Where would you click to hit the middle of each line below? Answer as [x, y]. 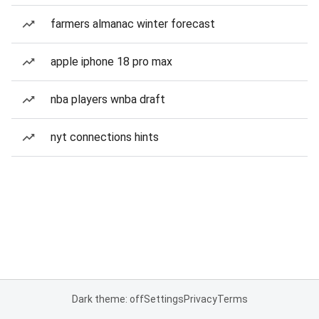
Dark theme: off [108, 299]
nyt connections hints [105, 137]
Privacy [200, 299]
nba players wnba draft [108, 99]
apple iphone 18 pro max [111, 62]
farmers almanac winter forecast [133, 24]
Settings [163, 299]
